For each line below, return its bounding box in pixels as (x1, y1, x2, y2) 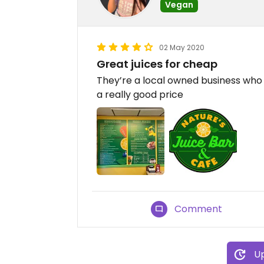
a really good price (97, 88, 183, 101)
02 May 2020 (159, 42, 204, 52)
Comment (174, 202, 223, 216)
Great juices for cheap (97, 57, 217, 71)
